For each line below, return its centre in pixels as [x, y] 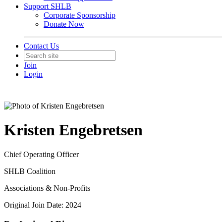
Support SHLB [48, 6]
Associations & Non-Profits [47, 188]
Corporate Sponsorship [80, 15]
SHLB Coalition [30, 171]
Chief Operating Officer [41, 154]
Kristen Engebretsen [73, 130]
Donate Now [64, 24]
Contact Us [41, 46]
